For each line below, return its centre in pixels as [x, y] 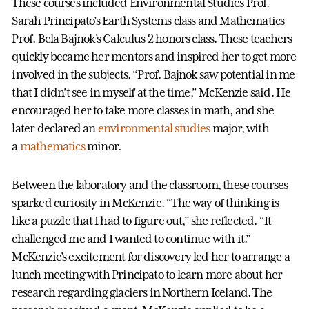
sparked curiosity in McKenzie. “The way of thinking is [146, 202]
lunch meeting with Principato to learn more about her [147, 274]
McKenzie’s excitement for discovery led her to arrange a [151, 256]
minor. [103, 146]
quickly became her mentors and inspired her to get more [154, 56]
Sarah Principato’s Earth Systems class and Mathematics [148, 20]
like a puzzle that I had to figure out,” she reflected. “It [142, 220]
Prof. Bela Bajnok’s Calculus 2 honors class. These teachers [152, 38]
